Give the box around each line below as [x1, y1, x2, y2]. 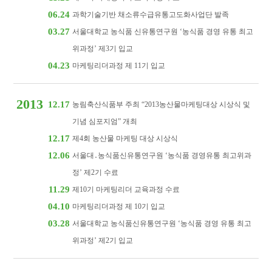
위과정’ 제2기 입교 [72, 236, 134, 245]
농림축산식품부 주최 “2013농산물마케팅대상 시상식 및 [72, 100, 251, 109]
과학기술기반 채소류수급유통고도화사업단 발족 [72, 10, 229, 19]
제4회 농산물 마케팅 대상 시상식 [72, 134, 178, 143]
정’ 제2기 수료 [72, 168, 119, 177]
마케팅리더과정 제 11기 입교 [72, 61, 166, 70]
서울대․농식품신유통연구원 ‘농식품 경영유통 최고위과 [72, 151, 252, 160]
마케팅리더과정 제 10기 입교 [72, 202, 166, 211]
